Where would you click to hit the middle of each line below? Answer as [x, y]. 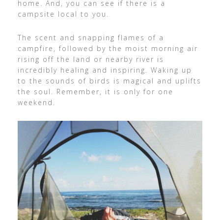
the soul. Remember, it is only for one [95, 92]
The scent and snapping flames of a [91, 38]
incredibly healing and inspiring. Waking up [105, 70]
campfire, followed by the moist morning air [108, 49]
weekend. [36, 103]
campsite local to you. [63, 14]
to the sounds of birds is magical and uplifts [109, 81]
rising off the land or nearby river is [91, 59]
